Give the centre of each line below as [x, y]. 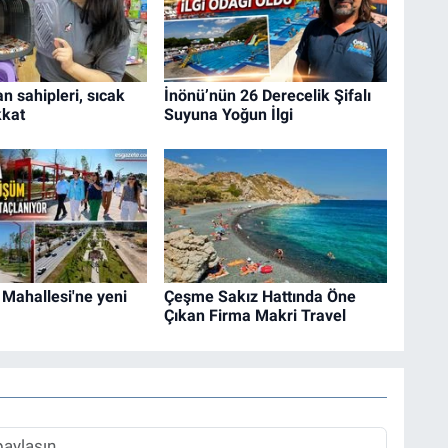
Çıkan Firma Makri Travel [254, 316]
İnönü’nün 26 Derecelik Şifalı [267, 95]
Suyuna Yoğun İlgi [228, 114]
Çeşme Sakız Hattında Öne [259, 297]
